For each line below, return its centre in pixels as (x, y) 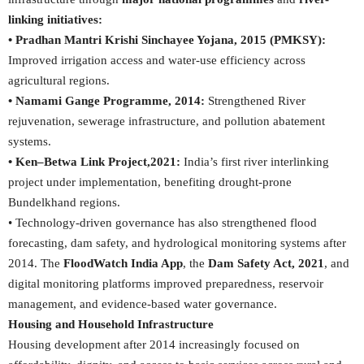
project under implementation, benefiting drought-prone (150, 182)
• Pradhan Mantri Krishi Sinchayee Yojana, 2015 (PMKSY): (167, 40)
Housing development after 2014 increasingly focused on (154, 344)
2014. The (36, 263)
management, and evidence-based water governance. (143, 304)
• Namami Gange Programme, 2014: (108, 101)
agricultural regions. (59, 80)
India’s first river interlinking (255, 162)
